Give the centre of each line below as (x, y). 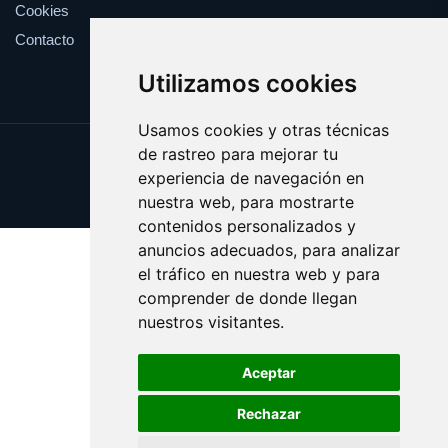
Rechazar (268, 413)
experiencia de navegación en (250, 178)
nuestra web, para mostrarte (245, 202)
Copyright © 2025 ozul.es (224, 193)
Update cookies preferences (224, 156)
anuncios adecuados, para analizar (268, 250)
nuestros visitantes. (210, 322)
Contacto (44, 39)
